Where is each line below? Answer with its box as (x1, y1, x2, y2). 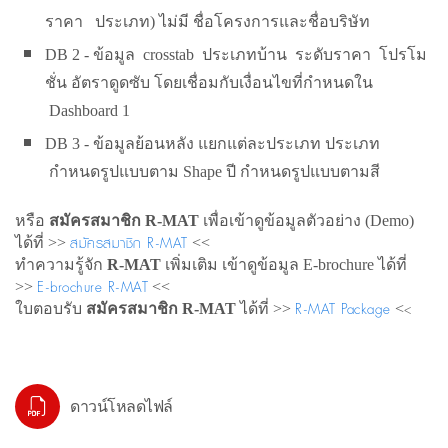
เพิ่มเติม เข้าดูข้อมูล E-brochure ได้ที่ (161, 256, 407, 273)
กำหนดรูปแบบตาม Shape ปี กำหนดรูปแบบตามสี (45, 163, 380, 180)
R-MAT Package (295, 297, 391, 321)
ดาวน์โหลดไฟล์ (70, 397, 173, 415)
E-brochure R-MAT (37, 275, 148, 299)
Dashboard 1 (45, 102, 130, 119)
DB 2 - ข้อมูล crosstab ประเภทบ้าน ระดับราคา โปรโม (45, 46, 427, 63)
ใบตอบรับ (15, 300, 86, 317)
